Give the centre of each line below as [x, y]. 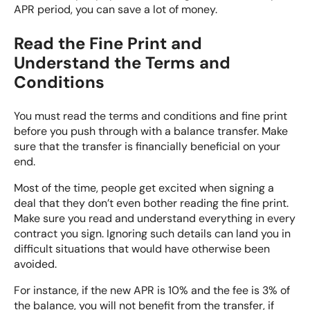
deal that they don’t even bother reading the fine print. [151, 203]
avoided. [35, 264]
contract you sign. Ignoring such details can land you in [152, 234]
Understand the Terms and [122, 63]
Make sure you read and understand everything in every [155, 219]
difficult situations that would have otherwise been [142, 249]
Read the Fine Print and [108, 44]
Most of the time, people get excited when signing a [144, 188]
